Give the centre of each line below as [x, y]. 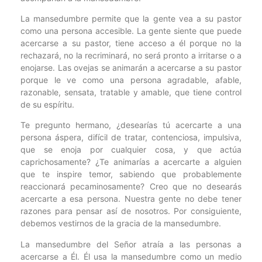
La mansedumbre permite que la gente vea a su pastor [131, 18]
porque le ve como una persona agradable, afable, [131, 80]
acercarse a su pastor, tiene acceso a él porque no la [131, 43]
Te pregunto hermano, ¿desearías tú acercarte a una [131, 125]
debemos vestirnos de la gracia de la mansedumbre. [121, 223]
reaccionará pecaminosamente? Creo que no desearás [131, 187]
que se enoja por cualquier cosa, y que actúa [131, 150]
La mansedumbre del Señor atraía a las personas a [131, 244]
